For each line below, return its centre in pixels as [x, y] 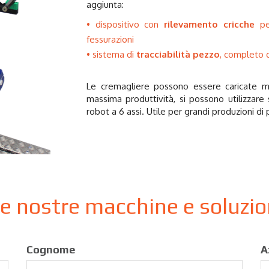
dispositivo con [130, 24]
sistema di [114, 54]
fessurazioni [111, 39]
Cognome [51, 249]
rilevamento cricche [209, 24]
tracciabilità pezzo [178, 54]
